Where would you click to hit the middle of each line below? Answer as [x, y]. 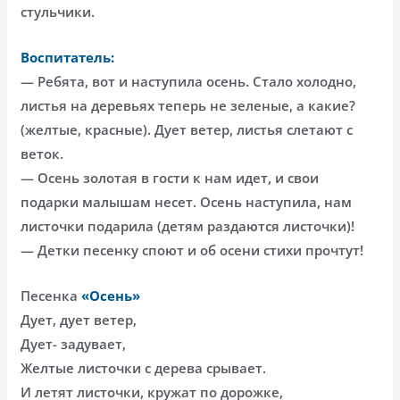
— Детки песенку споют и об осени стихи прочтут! [192, 250]
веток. [42, 154]
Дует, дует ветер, [79, 320]
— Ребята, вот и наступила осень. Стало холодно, [189, 82]
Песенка [51, 296]
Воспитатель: [68, 58]
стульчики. [58, 12]
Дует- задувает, [74, 344]
